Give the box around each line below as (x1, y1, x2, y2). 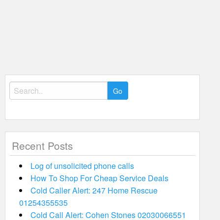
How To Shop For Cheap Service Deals (30, 172, 168, 184)
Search (8, 82, 31, 92)
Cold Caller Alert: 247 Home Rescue (30, 185, 158, 196)
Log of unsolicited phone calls (30, 160, 134, 171)
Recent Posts (11, 138, 73, 153)
